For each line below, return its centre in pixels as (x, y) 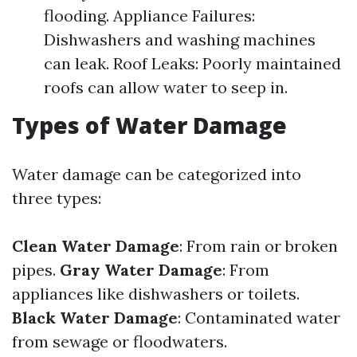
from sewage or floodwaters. (120, 341)
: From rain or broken (259, 246)
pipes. (36, 270)
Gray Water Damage (141, 270)
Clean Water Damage (96, 246)
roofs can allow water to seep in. (166, 87)
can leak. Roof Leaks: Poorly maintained (192, 63)
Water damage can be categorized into (157, 174)
